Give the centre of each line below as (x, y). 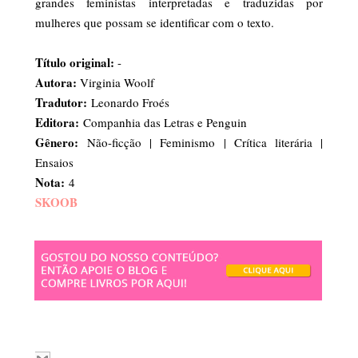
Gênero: (57, 143)
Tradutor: (61, 103)
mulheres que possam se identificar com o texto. (155, 23)
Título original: (76, 63)
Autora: (58, 83)
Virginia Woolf (117, 83)
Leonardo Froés (128, 103)
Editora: (57, 123)
